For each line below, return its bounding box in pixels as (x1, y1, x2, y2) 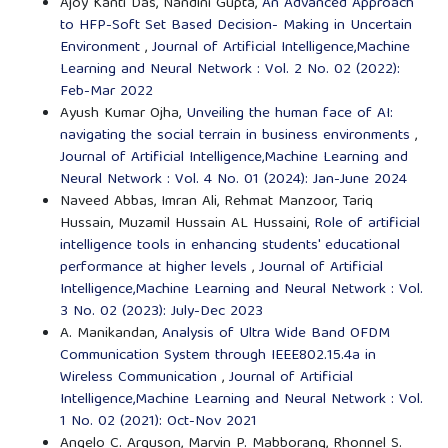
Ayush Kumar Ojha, (59, 101, 186, 128)
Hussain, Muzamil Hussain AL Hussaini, (59, 211, 314, 238)
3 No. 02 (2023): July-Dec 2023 (59, 299, 263, 326)
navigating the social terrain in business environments (59, 123, 415, 150)
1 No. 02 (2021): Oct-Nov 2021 (59, 409, 257, 436)
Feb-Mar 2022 (59, 79, 153, 106)
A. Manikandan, (59, 321, 162, 348)
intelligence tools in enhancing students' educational (59, 233, 400, 260)
